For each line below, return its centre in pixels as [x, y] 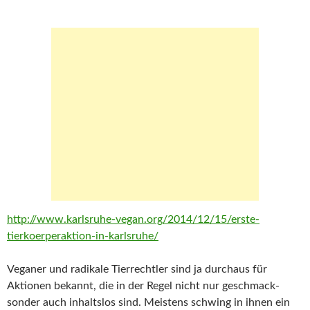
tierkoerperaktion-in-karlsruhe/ [83, 236]
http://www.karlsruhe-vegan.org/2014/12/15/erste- [133, 219]
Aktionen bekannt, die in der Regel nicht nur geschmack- [143, 286]
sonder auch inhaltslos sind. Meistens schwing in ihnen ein [148, 302]
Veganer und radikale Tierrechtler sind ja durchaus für [137, 269]
